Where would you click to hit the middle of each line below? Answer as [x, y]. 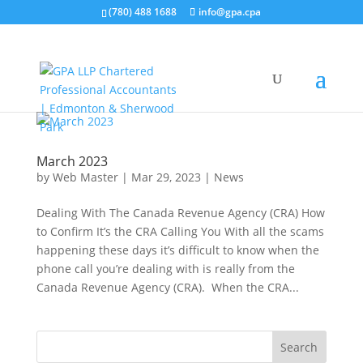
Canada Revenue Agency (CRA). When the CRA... [167, 287]
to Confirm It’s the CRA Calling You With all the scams [180, 231]
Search [299, 347]
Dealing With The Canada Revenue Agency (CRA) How [180, 213]
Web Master [85, 177]
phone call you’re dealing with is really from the [165, 269]
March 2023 [72, 161]
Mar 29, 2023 [166, 177]
